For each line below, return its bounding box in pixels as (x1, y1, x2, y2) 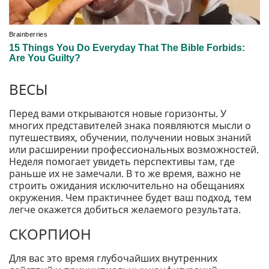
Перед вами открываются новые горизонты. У (9, 107, 226, 121)
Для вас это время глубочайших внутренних (9, 252, 217, 265)
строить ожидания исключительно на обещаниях (9, 179, 244, 193)
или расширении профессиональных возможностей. (9, 143, 259, 157)
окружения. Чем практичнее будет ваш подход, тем (9, 191, 252, 205)
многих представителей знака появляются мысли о (9, 119, 251, 133)
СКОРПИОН (9, 224, 91, 244)
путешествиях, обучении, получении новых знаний (9, 131, 251, 145)
